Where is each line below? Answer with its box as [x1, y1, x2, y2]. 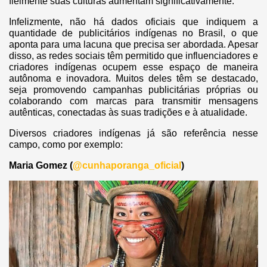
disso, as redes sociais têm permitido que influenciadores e [9, 51, 258, 61]
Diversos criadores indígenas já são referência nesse [9, 128, 258, 139]
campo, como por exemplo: [9, 139, 123, 150]
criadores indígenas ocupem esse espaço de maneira [9, 62, 258, 73]
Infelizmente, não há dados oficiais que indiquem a [9, 17, 258, 27]
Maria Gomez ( [9, 160, 73, 171]
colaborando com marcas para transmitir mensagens [9, 96, 258, 107]
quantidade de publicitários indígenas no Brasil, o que [9, 28, 258, 39]
